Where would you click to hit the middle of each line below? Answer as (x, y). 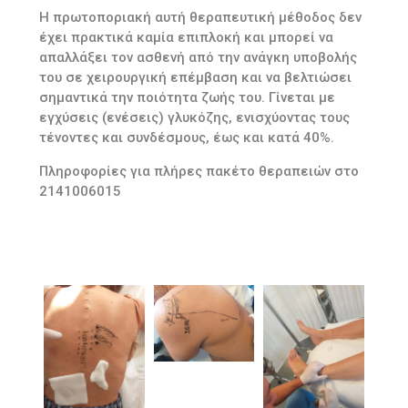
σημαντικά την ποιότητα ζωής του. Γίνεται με (187, 98)
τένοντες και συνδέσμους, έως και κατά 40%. (186, 138)
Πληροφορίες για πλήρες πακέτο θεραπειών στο (199, 172)
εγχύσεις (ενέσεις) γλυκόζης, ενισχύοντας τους (194, 118)
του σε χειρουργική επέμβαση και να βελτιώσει (195, 78)
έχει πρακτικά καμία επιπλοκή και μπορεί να (186, 38)
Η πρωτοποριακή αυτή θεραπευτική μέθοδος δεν (200, 18)
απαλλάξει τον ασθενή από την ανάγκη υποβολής (198, 58)
